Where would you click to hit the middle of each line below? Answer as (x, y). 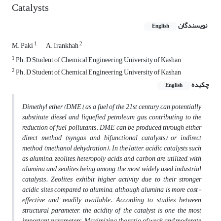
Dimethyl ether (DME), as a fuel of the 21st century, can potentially (112, 107)
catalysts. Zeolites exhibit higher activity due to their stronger (112, 180)
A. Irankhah (63, 46)
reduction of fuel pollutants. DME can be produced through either (112, 128)
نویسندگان (193, 26)
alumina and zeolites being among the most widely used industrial (112, 169)
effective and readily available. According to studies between (112, 200)
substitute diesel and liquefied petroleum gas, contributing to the (112, 117)
